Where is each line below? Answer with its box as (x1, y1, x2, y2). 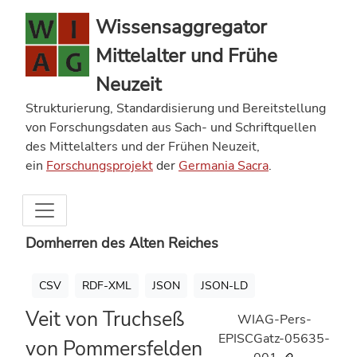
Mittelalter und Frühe (96, 43, 277, 69)
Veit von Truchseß (25, 305, 184, 333)
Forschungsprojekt (46, 157, 153, 175)
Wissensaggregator (96, 14, 267, 40)
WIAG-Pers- (237, 311, 312, 328)
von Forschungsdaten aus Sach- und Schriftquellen (25, 119, 316, 136)
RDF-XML (82, 278, 131, 293)
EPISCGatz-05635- (218, 330, 331, 347)
